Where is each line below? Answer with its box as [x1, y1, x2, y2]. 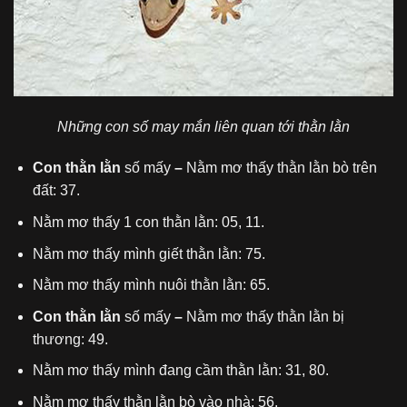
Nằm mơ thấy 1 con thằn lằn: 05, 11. [32, 213, 264, 230]
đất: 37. [32, 183, 80, 199]
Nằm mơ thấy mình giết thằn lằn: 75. [32, 245, 265, 262]
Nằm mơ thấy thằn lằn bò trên [185, 160, 377, 176]
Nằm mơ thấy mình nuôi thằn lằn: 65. [32, 277, 270, 293]
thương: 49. [32, 331, 108, 347]
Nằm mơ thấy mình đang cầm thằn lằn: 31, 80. [32, 362, 329, 379]
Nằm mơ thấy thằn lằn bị [185, 308, 344, 324]
